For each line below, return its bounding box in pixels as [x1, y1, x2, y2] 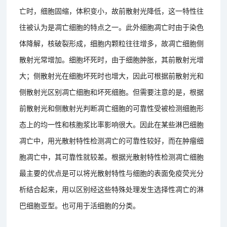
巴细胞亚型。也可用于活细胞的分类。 [19, 200, 140, 210]
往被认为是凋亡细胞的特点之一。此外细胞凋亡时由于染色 [19, 21, 204, 32]
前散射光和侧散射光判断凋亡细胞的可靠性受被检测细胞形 [19, 102, 204, 113]
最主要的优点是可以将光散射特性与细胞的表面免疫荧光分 [19, 167, 204, 178]
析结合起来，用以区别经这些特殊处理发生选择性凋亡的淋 [19, 183, 204, 194]
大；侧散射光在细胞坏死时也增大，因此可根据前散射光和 [19, 70, 204, 81]
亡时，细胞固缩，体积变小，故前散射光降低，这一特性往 [19, 5, 204, 16]
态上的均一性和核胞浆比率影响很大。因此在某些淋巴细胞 [19, 119, 204, 129]
